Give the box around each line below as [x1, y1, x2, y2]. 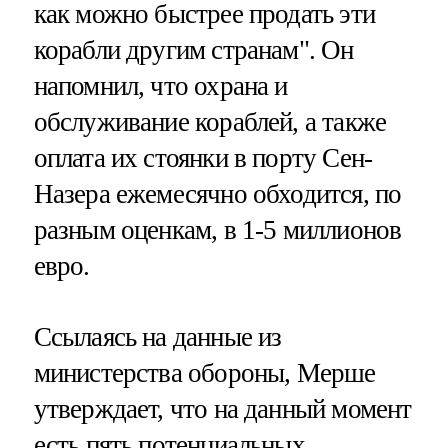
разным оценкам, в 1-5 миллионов [33, 214, 402, 245]
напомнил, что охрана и [33, 70, 288, 101]
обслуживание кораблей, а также [33, 106, 387, 137]
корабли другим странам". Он [33, 34, 354, 65]
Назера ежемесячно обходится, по [33, 178, 402, 209]
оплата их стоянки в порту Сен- [33, 142, 373, 173]
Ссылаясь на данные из [33, 321, 282, 352]
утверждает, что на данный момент [33, 393, 412, 424]
